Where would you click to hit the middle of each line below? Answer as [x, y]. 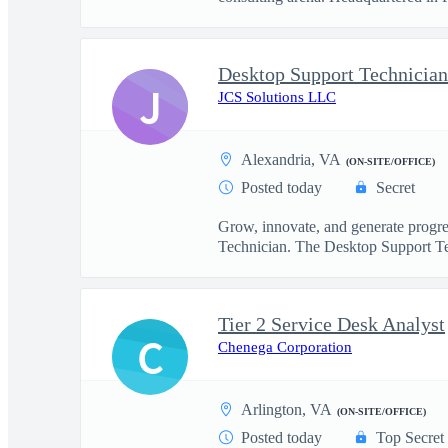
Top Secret [410, 437]
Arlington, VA [286, 409]
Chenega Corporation [285, 347]
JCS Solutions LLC [277, 97]
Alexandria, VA [291, 159]
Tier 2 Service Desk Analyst [331, 324]
